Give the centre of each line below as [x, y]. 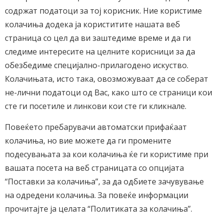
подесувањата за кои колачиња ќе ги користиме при [107, 154]
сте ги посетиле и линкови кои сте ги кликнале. [96, 106]
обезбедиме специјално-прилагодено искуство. [97, 65]
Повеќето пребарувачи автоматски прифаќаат [96, 127]
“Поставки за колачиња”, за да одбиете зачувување [104, 182]
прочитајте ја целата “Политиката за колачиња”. [99, 209]
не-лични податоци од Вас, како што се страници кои [109, 92]
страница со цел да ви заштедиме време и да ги [98, 38]
